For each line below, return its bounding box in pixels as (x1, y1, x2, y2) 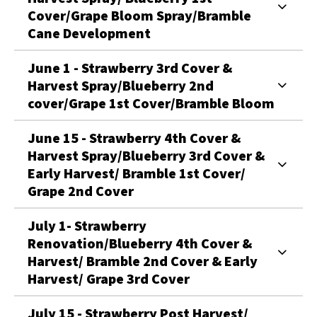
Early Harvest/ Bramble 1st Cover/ (28, 163, 246, 182)
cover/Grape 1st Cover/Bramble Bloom (28, 93, 275, 112)
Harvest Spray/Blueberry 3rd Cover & (28, 146, 265, 164)
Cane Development (28, 23, 151, 42)
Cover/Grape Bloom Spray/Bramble (28, 6, 251, 24)
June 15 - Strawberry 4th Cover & (28, 128, 241, 146)
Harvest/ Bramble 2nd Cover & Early (28, 251, 258, 270)
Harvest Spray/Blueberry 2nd (28, 76, 214, 94)
